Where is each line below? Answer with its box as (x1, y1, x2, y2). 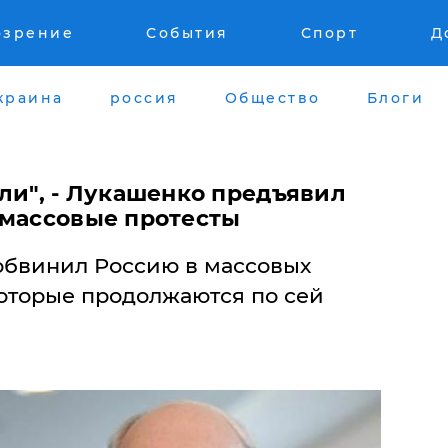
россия (109, 88, 179, 107)
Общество (224, 88, 321, 107)
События (146, 24, 229, 42)
